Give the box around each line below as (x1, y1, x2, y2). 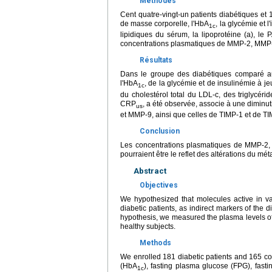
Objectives (140, 181, 178, 190)
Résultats (140, 56, 172, 65)
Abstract (134, 166, 166, 176)
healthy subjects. (120, 222, 175, 231)
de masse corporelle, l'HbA (120, 19, 209, 28)
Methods (140, 239, 171, 248)
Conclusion (140, 127, 180, 136)
